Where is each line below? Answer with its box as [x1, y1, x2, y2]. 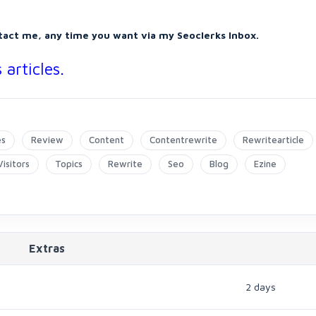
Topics [55, 158, 83, 169]
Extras [29, 242, 65, 255]
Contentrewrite [150, 134, 217, 145]
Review [31, 134, 63, 145]
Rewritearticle [243, 134, 304, 145]
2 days [245, 281, 276, 293]
